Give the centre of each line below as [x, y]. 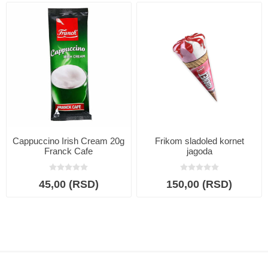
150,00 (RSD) [200, 184]
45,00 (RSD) [68, 184]
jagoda [199, 151]
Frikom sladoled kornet [199, 141]
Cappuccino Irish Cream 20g [69, 141]
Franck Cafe [69, 151]
